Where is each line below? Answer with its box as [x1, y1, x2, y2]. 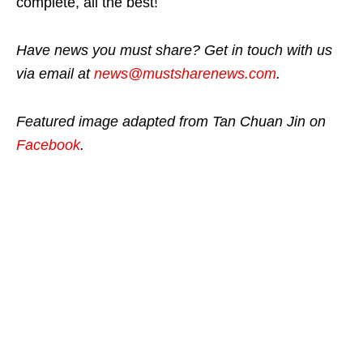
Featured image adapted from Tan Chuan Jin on [16, 113, 326, 130]
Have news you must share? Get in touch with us [16, 41, 332, 58]
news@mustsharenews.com [94, 65, 276, 82]
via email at [16, 65, 94, 82]
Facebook [16, 136, 80, 153]
